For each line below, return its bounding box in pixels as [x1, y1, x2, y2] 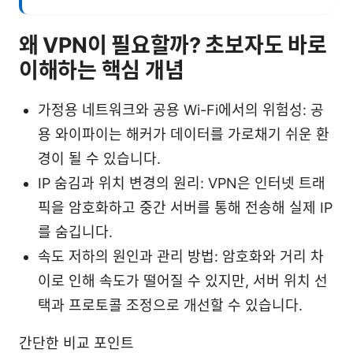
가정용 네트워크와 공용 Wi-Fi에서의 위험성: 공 [38, 101, 324, 118]
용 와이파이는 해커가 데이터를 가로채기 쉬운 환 [38, 125, 329, 143]
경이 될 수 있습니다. [38, 150, 161, 167]
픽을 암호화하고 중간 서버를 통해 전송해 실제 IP [38, 199, 333, 216]
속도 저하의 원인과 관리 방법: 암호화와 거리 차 [38, 247, 324, 265]
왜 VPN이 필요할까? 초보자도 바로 [19, 32, 327, 58]
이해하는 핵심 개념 [19, 57, 184, 84]
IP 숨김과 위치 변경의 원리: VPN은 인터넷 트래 [38, 174, 325, 191]
